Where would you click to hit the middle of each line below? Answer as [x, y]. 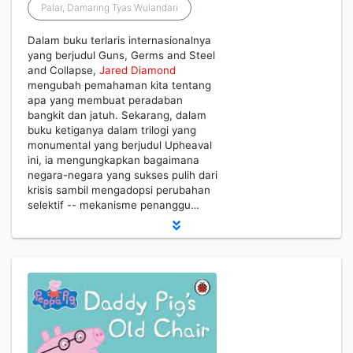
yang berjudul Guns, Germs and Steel [121, 55]
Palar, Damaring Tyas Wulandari [110, 7]
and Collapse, [63, 70]
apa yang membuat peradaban [105, 100]
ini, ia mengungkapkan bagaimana [113, 160]
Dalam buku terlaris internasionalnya [119, 40]
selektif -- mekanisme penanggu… [113, 205]
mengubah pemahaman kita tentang [119, 85]
